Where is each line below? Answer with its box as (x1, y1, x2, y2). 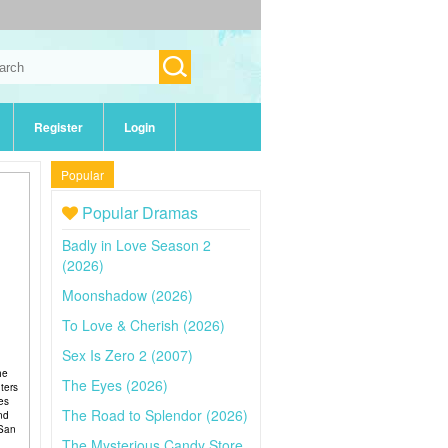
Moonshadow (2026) (62, 285, 193, 305)
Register (34, 118, 83, 136)
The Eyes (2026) (62, 375, 168, 395)
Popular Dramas (78, 201, 198, 224)
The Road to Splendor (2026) (62, 405, 248, 425)
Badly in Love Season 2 (62, 235, 211, 255)
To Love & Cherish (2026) (62, 315, 225, 335)
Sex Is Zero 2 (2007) (62, 345, 193, 365)
